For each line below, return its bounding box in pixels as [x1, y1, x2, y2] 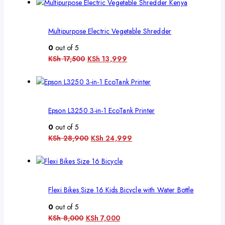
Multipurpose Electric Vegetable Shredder [48, 26, 171, 36]
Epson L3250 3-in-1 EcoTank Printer [48, 105, 155, 116]
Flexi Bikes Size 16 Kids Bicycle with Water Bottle [48, 185, 194, 195]
